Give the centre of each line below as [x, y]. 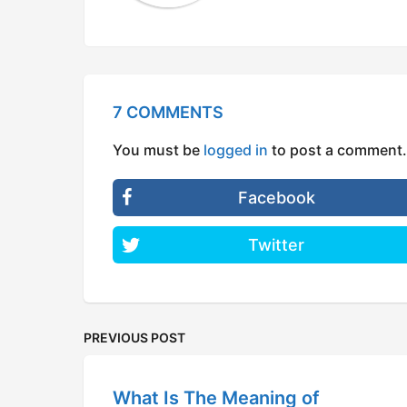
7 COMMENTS [168, 113]
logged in [236, 150]
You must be [158, 150]
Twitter [277, 245]
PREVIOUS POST [134, 338]
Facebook [276, 198]
